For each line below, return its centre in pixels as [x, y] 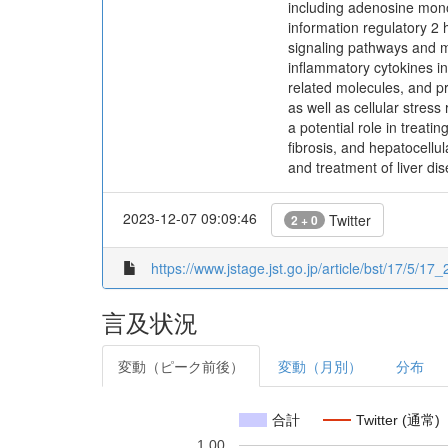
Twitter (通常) [398, 419]
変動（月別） [320, 366]
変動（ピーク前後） [181, 366]
